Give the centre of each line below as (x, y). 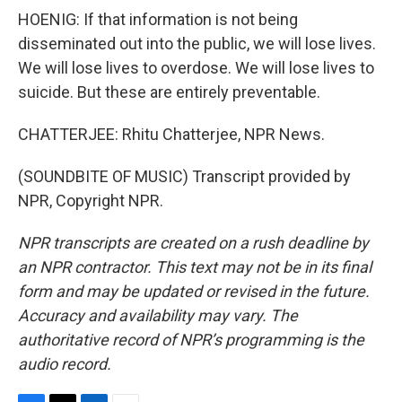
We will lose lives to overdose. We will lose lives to (196, 68)
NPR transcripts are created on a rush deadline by (193, 243)
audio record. (65, 364)
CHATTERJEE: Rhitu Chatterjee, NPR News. (171, 134)
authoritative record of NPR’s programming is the (191, 340)
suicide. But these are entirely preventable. (169, 92)
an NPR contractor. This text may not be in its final (195, 267)
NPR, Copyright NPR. (91, 201)
